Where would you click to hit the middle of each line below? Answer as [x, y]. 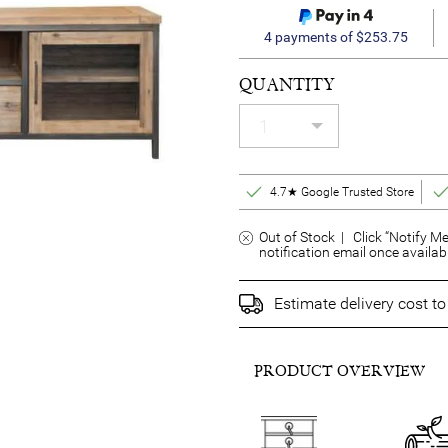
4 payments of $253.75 [335, 37]
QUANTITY [287, 84]
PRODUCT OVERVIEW [339, 371]
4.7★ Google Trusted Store [342, 192]
